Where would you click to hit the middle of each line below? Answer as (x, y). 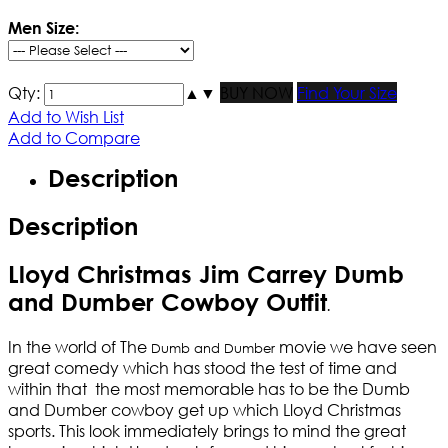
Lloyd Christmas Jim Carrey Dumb (206, 274)
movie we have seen (356, 347)
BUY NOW (256, 93)
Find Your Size (347, 93)
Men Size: (43, 28)
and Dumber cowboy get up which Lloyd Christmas (204, 410)
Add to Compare (74, 138)
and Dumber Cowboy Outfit (167, 302)
